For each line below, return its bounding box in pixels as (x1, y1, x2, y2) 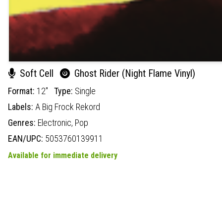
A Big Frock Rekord (35, 101, 100, 112)
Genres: (8, 117, 38, 128)
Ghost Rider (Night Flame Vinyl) (72, 67, 195, 79)
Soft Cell (17, 67, 56, 79)
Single (75, 85, 96, 96)
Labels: (8, 101, 35, 112)
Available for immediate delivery (8, 150, 117, 160)
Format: (8, 85, 37, 96)
